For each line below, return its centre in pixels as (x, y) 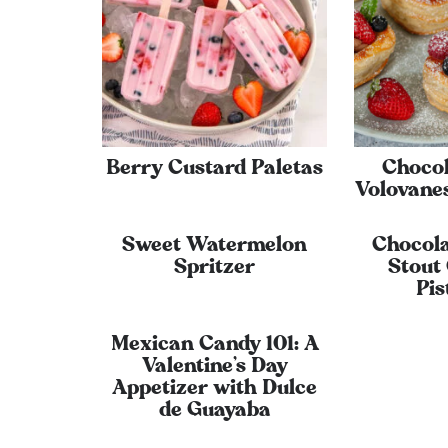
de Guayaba (214, 410)
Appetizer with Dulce (215, 388)
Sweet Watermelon (215, 244)
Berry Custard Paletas (215, 167)
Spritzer (215, 266)
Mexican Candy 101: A (214, 344)
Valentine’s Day (214, 366)
